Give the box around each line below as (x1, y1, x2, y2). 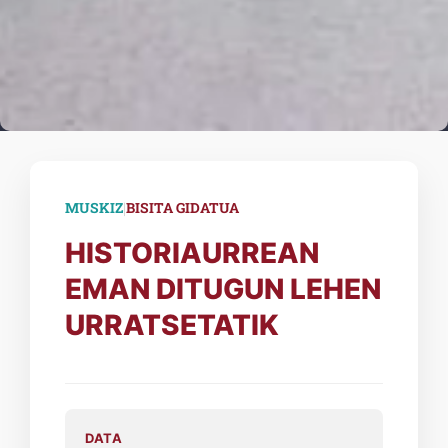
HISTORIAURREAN (65, 235, 319, 270)
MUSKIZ (65, 198, 123, 218)
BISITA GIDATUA (126, 198, 239, 218)
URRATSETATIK (65, 307, 279, 342)
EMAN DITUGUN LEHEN (65, 271, 381, 306)
